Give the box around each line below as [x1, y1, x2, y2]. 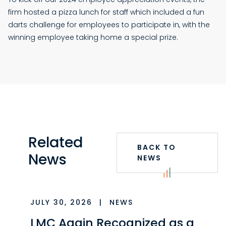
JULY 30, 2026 [30, 197, 95, 208]
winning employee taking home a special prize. [8, 32, 178, 43]
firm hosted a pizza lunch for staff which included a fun [8, 7, 204, 18]
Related [28, 132, 83, 153]
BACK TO [137, 142, 176, 153]
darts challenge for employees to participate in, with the [8, 20, 210, 30]
